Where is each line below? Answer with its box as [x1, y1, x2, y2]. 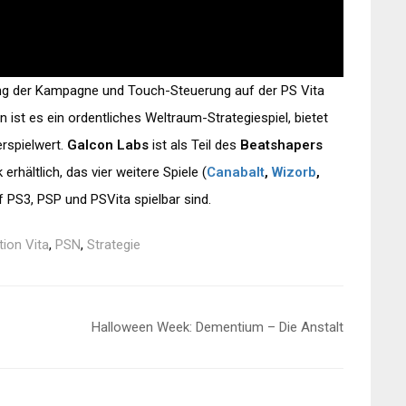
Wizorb [272, 164, 316, 181]
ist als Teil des [149, 137, 240, 154]
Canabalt [207, 164, 265, 181]
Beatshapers [240, 137, 323, 154]
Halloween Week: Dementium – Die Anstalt [92, 319, 343, 336]
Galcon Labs [67, 137, 149, 154]
